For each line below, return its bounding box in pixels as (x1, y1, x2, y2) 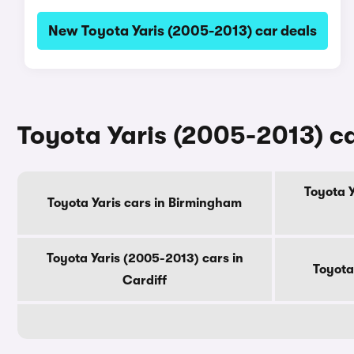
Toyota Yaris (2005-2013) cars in (46, 251, 243, 265)
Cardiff (122, 273, 167, 288)
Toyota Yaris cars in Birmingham (47, 196, 242, 210)
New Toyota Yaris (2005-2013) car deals (47, 23, 317, 39)
